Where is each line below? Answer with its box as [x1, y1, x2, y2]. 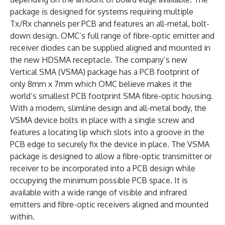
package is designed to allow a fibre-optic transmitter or [10, 151, 212, 161]
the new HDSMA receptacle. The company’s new [10, 54, 187, 65]
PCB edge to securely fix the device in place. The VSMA [10, 139, 209, 149]
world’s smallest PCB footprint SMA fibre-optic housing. [10, 90, 213, 101]
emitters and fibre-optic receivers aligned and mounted [10, 199, 208, 209]
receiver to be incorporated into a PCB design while [10, 163, 195, 173]
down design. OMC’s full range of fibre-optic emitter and [10, 30, 214, 41]
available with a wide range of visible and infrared [10, 187, 187, 197]
